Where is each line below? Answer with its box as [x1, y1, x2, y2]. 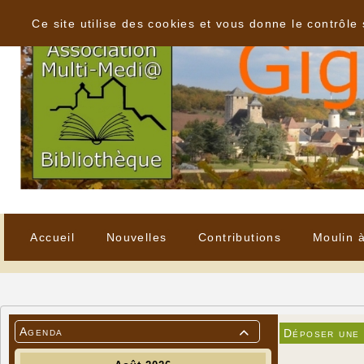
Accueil [30, 231, 76, 245]
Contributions [197, 231, 282, 245]
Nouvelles [106, 231, 167, 245]
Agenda [19, 325, 63, 339]
